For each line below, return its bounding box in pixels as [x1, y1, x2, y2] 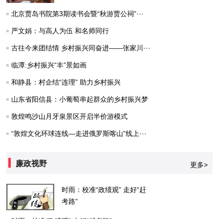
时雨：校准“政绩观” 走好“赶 [62, 186, 147, 194]
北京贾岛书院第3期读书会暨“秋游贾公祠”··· [11, 10, 144, 18]
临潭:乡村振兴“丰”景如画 [11, 61, 87, 69]
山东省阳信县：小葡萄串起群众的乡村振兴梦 [11, 95, 149, 104]
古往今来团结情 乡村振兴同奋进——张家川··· [11, 44, 151, 52]
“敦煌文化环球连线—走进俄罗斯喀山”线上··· [11, 130, 147, 138]
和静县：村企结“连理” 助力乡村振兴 [11, 78, 121, 87]
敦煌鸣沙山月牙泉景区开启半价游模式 [11, 112, 128, 121]
